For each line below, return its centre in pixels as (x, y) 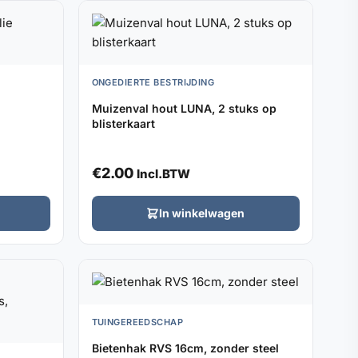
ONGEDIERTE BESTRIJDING (153, 82)
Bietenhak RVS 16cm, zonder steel (185, 348)
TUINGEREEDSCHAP (137, 322)
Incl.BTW (163, 173)
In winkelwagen (202, 213)
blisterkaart (123, 123)
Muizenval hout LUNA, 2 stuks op (184, 108)
